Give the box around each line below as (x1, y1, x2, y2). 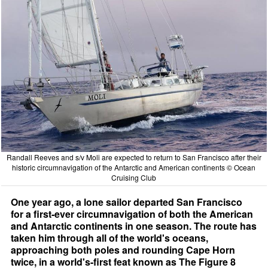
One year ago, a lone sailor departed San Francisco (11, 194, 243, 209)
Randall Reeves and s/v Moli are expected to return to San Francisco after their (6, 151, 261, 162)
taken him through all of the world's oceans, (11, 230, 209, 245)
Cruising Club (111, 172, 157, 182)
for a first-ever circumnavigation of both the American (11, 206, 254, 221)
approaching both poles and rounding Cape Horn (11, 242, 236, 257)
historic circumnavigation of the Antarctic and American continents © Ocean (12, 162, 256, 172)
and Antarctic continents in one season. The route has (11, 218, 257, 233)
